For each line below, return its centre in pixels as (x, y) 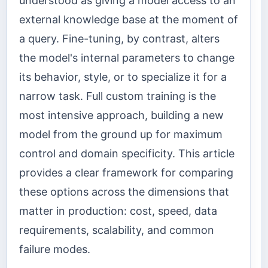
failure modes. (55, 249)
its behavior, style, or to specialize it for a (123, 77)
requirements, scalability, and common (117, 230)
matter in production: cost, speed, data (118, 211)
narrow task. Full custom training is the (118, 96)
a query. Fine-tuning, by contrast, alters (119, 39)
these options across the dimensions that (124, 192)
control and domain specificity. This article (127, 154)
